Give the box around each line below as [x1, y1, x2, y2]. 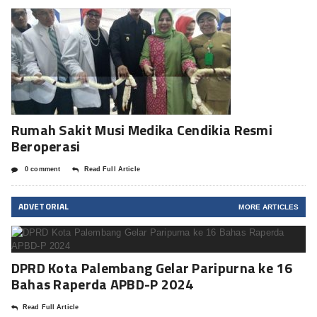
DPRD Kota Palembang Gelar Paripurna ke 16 [11, 257, 292, 279]
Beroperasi [11, 135, 81, 158]
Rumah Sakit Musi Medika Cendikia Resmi [11, 119, 273, 142]
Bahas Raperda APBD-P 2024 [11, 273, 194, 296]
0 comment [22, 166, 61, 173]
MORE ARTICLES [238, 203, 299, 212]
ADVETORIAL [18, 200, 69, 214]
